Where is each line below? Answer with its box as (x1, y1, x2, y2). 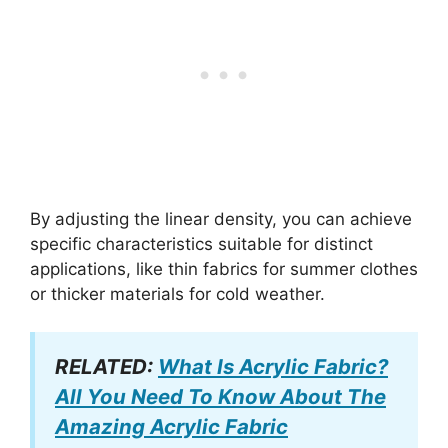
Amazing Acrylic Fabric (55, 414, 288, 440)
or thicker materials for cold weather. (30, 283, 325, 304)
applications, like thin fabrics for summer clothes (30, 258, 418, 279)
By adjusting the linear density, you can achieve (30, 208, 412, 229)
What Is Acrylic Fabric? (158, 354, 388, 380)
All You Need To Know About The (55, 384, 386, 410)
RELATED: (55, 354, 158, 380)
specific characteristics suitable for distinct (30, 233, 373, 254)
